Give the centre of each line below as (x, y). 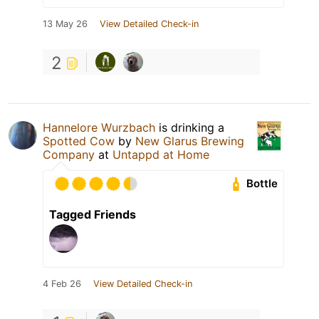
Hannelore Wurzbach (99, 127)
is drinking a (190, 127)
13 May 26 (65, 23)
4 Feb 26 (62, 283)
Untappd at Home (161, 154)
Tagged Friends (93, 214)
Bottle (262, 184)
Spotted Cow (79, 141)
